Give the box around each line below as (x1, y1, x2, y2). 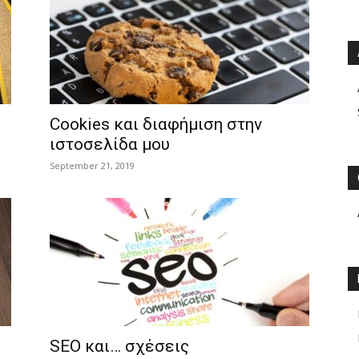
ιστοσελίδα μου (50, 135, 170, 154)
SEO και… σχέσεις (50, 337, 189, 356)
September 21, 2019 (50, 159, 135, 171)
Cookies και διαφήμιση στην (50, 115, 262, 134)
